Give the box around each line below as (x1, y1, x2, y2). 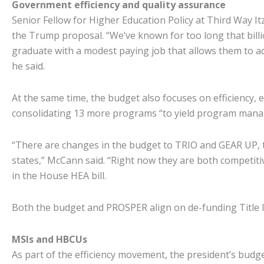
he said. (12, 60, 45, 72)
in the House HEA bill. (12, 169, 106, 182)
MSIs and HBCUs (12, 233, 87, 246)
